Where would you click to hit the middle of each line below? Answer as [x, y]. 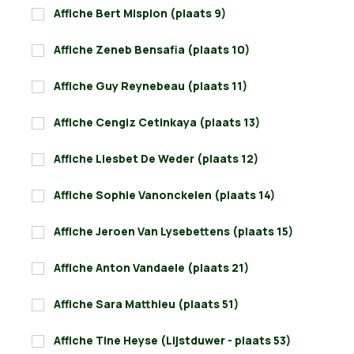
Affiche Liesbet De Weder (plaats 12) [156, 159]
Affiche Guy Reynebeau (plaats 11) [151, 86]
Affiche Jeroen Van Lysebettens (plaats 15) [173, 232]
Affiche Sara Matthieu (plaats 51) [146, 304]
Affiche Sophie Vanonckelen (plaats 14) [164, 195]
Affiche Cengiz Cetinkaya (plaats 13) [157, 122]
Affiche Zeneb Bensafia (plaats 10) [152, 50]
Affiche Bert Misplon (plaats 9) [140, 13]
